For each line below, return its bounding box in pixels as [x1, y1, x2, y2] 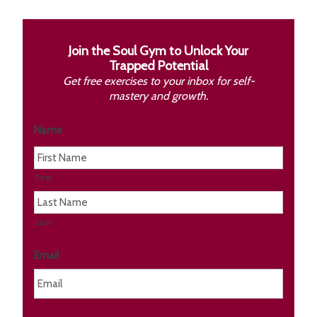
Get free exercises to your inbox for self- [62, 74, 255, 88]
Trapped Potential [109, 57, 208, 74]
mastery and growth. [109, 88, 208, 103]
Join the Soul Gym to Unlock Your [69, 42, 248, 59]
